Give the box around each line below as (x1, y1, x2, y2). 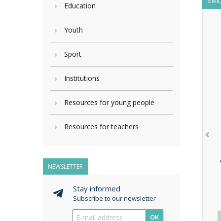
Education (64, 1, 96, 10)
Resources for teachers (64, 122, 139, 131)
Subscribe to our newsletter (73, 194, 156, 203)
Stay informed (73, 184, 120, 193)
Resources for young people (64, 98, 154, 107)
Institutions (64, 74, 100, 83)
